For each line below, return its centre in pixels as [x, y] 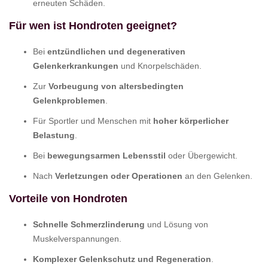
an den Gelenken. [217, 176]
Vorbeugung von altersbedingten [116, 86]
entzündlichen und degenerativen [116, 51]
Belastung [54, 135]
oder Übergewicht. [202, 155]
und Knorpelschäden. [160, 66]
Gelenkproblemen [69, 100]
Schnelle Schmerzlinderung [89, 224]
